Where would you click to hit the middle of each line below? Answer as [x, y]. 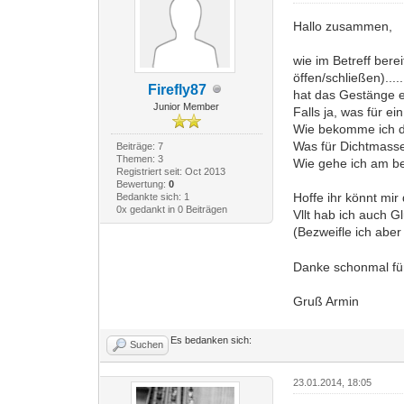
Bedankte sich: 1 [152, 196]
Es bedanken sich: [211, 340]
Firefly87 [178, 89]
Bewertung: [142, 184]
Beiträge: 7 [139, 146]
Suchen [147, 344]
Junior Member [187, 106]
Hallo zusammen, [343, 26]
